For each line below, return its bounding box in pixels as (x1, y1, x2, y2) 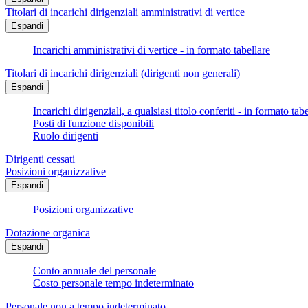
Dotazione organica (5, 227, 90, 239)
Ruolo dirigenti (33, 130, 98, 142)
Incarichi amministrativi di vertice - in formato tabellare (33, 44, 270, 56)
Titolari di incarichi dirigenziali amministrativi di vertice (5, 6, 245, 19)
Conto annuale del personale (33, 265, 156, 277)
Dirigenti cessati (5, 153, 75, 166)
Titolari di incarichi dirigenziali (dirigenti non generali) (5, 67, 240, 80)
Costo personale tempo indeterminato (33, 277, 194, 289)
